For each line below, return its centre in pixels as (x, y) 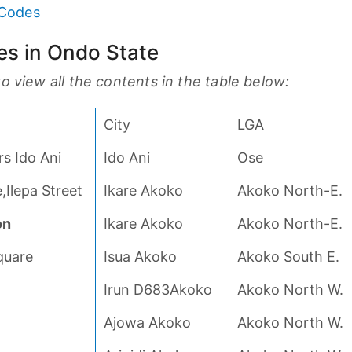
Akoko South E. (288, 257)
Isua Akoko (140, 257)
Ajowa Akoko (147, 323)
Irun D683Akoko (158, 290)
